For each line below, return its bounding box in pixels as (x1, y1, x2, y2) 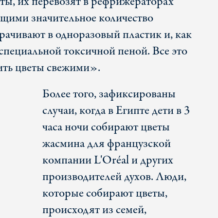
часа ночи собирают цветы (42, 119, 170, 136)
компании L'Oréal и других (42, 152, 173, 169)
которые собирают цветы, (42, 185, 167, 202)
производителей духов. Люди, (42, 168, 186, 186)
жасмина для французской (42, 135, 171, 153)
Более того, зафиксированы (42, 86, 176, 103)
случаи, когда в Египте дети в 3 (42, 102, 190, 120)
